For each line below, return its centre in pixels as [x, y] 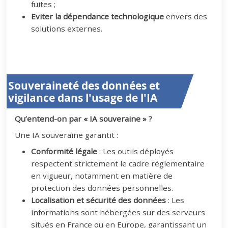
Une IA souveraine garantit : [67, 135]
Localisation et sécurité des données [99, 200]
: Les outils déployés [136, 151]
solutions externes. [67, 28]
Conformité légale [64, 151]
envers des [186, 16]
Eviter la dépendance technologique [98, 16]
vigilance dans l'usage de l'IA [83, 97]
